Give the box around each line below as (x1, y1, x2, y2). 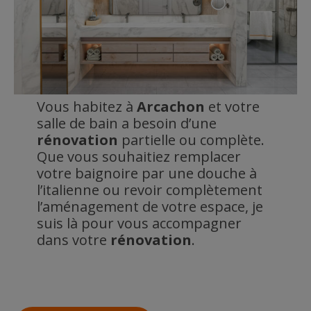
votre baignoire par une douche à (36, 164, 257, 183)
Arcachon (136, 97, 205, 116)
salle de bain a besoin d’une (36, 114, 217, 133)
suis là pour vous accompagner (36, 214, 242, 233)
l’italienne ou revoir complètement (36, 180, 262, 199)
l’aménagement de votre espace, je (36, 197, 263, 216)
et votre (204, 97, 260, 116)
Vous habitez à (36, 97, 137, 116)
